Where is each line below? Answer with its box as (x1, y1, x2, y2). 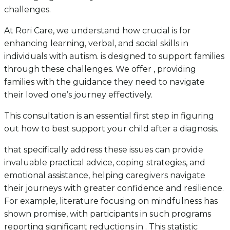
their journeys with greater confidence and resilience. (4, 183, 224, 193)
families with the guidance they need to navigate (4, 76, 205, 87)
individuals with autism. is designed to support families (4, 51, 224, 61)
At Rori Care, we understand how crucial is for (4, 25, 191, 35)
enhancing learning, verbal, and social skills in (4, 38, 188, 48)
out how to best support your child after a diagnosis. (4, 123, 218, 133)
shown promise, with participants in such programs (4, 208, 211, 219)
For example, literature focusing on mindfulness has (4, 196, 218, 206)
